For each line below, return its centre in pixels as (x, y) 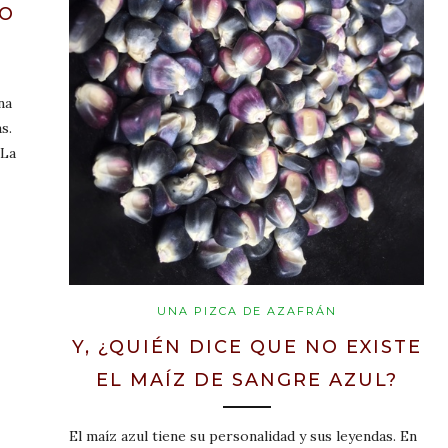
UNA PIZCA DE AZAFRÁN (246, 311)
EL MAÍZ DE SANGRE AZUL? (246, 380)
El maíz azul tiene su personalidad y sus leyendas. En (243, 436)
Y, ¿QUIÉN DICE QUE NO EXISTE (246, 347)
